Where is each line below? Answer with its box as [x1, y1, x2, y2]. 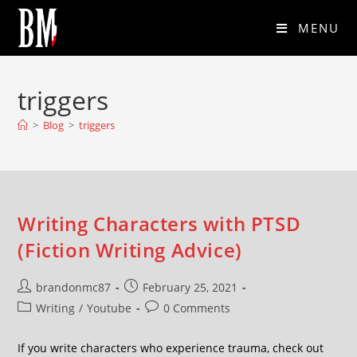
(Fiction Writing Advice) [18, 237, 242, 263]
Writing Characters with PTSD [18, 210, 301, 237]
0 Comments [163, 300, 231, 316]
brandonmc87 [36, 280, 112, 295]
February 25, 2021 [143, 280, 238, 295]
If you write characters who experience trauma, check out [18, 340, 324, 355]
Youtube [87, 300, 132, 316]
